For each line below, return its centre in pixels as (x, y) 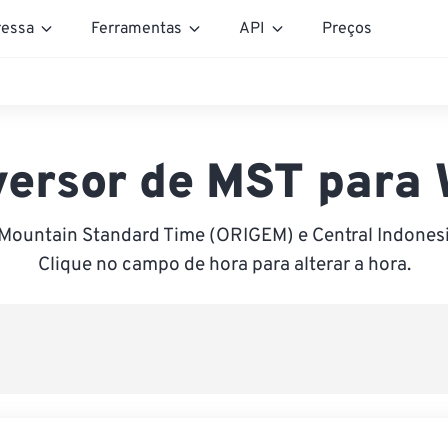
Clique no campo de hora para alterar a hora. (224, 265)
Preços (347, 28)
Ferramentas (136, 28)
